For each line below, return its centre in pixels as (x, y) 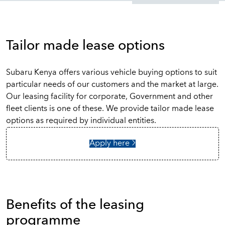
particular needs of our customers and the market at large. (112, 85)
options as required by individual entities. (81, 121)
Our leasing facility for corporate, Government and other (109, 97)
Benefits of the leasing (75, 205)
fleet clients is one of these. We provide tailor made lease (110, 109)
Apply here (110, 144)
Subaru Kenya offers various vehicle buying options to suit (111, 73)
